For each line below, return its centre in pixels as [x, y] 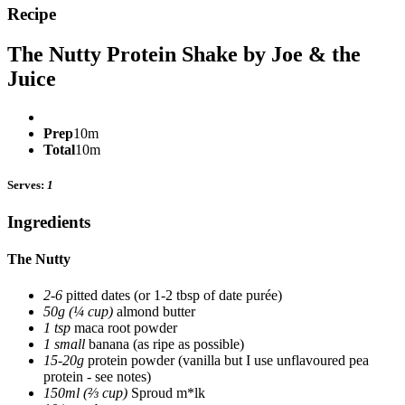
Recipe [32, 14]
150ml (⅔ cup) [85, 392]
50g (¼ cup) [78, 311]
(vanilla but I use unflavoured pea [273, 360]
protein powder [131, 360]
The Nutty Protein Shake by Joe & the [184, 54]
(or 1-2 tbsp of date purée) [208, 295]
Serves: [27, 185]
